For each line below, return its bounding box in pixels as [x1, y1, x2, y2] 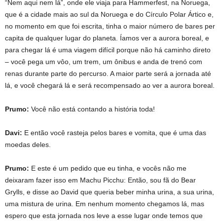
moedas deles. [5, 140, 51, 148]
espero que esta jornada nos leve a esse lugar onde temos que [5, 211, 203, 220]
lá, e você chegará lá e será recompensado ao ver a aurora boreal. [5, 81, 215, 89]
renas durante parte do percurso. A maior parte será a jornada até [5, 69, 211, 77]
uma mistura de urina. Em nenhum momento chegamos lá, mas [5, 199, 204, 208]
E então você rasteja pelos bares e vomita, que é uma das [22, 128, 206, 137]
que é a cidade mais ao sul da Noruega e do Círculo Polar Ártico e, [5, 10, 214, 18]
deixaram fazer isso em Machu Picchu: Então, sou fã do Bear [5, 176, 196, 184]
